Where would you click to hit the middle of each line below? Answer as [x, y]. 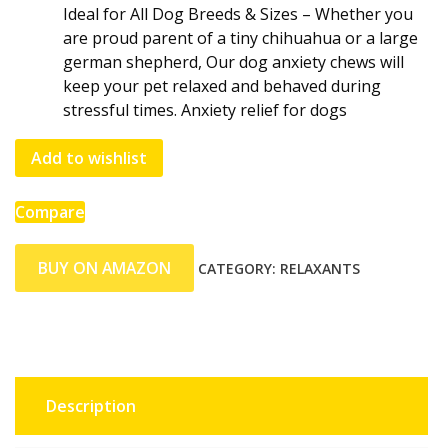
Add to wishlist [89, 158]
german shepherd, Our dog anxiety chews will [233, 62]
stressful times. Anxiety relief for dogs [205, 110]
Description [91, 406]
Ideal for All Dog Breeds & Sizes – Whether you [238, 14]
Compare [50, 212]
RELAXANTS [319, 268]
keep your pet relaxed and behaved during [222, 86]
